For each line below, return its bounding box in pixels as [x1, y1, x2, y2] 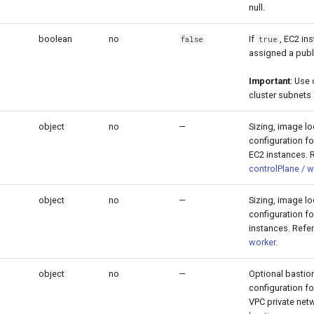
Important [249, 75, 290, 86]
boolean [39, 33, 72, 44]
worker [249, 236, 275, 247]
